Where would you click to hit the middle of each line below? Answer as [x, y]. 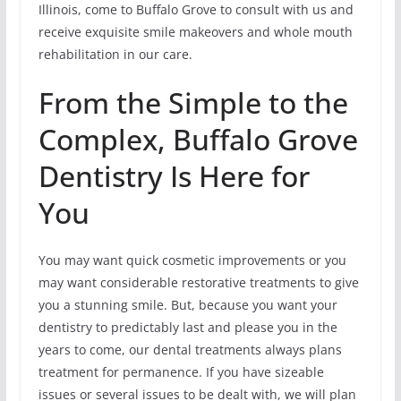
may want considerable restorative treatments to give [198, 282]
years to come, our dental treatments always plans [190, 349]
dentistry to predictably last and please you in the [188, 327]
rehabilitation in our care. [115, 54]
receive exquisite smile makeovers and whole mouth [195, 31]
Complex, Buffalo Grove [198, 139]
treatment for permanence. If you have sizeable [181, 371]
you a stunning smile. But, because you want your [188, 304]
